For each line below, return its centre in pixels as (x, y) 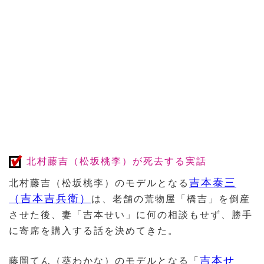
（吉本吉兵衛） (50, 199)
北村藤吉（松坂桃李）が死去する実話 (117, 161)
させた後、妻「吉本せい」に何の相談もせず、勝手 (131, 215)
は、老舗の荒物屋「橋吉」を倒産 (171, 199)
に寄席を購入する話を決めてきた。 (94, 231)
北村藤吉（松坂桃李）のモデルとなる (99, 183)
